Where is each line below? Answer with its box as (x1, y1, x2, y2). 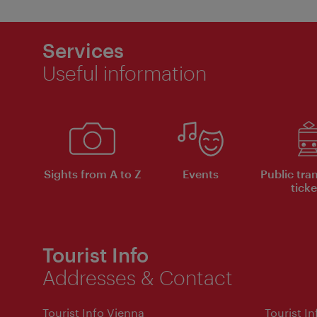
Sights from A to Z (43, 166, 142, 180)
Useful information (42, 61, 207, 84)
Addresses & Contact (42, 265, 233, 289)
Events (183, 166, 219, 180)
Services (42, 38, 124, 62)
